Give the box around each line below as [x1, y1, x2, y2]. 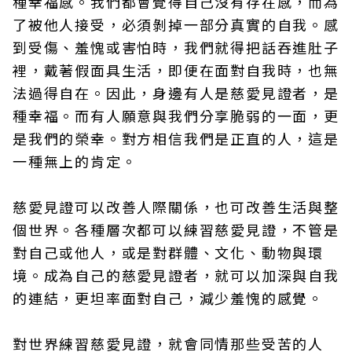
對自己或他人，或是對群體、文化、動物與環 [13, 242, 324, 263]
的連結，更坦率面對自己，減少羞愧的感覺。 [13, 288, 324, 309]
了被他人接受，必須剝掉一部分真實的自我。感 [13, 14, 339, 35]
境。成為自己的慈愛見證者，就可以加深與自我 [13, 265, 339, 286]
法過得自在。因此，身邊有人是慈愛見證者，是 [13, 82, 339, 104]
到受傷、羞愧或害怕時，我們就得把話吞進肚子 [13, 37, 339, 58]
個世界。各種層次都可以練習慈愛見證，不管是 [13, 219, 339, 240]
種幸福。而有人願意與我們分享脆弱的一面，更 [13, 105, 339, 126]
